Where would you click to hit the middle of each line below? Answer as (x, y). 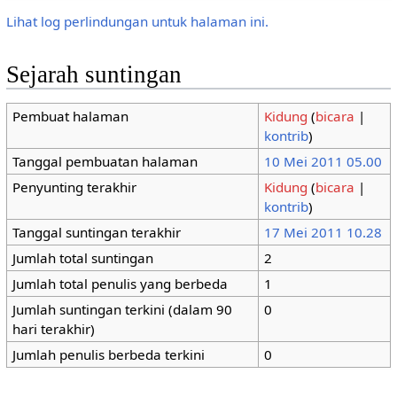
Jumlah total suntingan (82, 258)
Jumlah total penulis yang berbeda (120, 284)
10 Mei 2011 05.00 (323, 162)
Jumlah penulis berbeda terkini (108, 355)
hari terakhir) (53, 329)
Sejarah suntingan (93, 74)
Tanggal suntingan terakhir (96, 233)
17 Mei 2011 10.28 (323, 233)
